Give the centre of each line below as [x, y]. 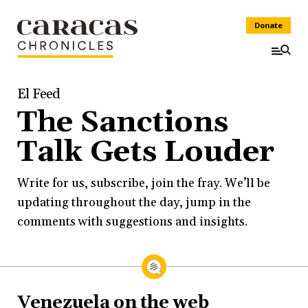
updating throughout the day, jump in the [134, 202]
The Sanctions [123, 123]
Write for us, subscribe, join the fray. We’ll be [144, 183]
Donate [268, 25]
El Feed [39, 94]
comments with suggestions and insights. [132, 222]
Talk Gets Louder [146, 152]
